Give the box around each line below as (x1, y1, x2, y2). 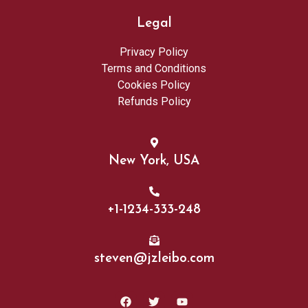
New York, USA (109, 154, 199, 168)
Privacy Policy (120, 45, 188, 58)
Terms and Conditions (102, 61, 206, 75)
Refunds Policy (117, 94, 191, 108)
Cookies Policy (118, 78, 190, 91)
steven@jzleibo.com (93, 252, 214, 265)
